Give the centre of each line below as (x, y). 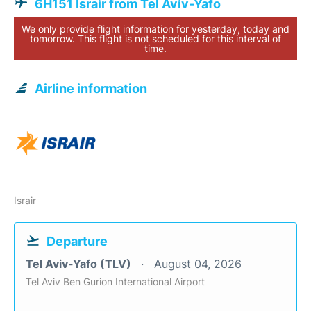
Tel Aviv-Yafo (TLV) (80, 264)
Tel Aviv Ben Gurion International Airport (115, 281)
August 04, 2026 (198, 264)
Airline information (91, 89)
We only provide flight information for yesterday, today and (155, 29)
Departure (77, 241)
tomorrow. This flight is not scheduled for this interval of (155, 39)
